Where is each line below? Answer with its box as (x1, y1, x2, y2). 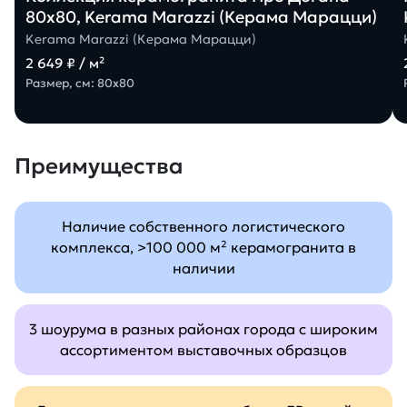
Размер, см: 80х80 (25, 74, 134, 91)
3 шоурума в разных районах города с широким (29, 319, 378, 338)
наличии (172, 258, 235, 277)
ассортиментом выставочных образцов (60, 340, 347, 359)
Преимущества (15, 152, 184, 180)
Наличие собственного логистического (62, 216, 345, 235)
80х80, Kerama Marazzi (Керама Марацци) (25, 5, 377, 27)
